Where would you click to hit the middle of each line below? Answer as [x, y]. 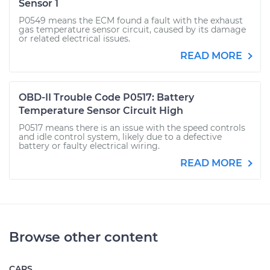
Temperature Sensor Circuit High [101, 111]
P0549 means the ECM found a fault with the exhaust [131, 20]
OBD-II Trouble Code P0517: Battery [106, 97]
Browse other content [83, 237]
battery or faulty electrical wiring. [89, 146]
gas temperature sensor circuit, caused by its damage [132, 30]
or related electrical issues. [74, 39]
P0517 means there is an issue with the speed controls [132, 128]
